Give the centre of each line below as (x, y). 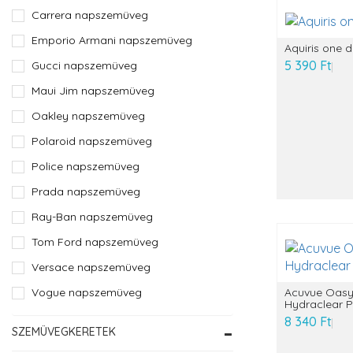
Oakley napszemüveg (88, 116)
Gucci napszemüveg (84, 65)
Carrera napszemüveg (90, 15)
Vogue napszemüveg (87, 292)
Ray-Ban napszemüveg (92, 217)
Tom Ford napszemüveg (95, 242)
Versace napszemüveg (91, 267)
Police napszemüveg (85, 166)
